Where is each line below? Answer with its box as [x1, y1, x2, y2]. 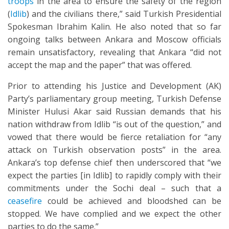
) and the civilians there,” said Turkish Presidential [27, 8, 221, 20]
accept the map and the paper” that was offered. [8, 59, 192, 71]
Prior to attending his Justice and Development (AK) [8, 80, 221, 92]
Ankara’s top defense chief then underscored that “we [8, 157, 221, 169]
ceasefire [8, 195, 42, 207]
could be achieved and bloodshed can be [42, 195, 221, 207]
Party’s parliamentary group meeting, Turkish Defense [8, 93, 221, 105]
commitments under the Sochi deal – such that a [8, 182, 221, 194]
